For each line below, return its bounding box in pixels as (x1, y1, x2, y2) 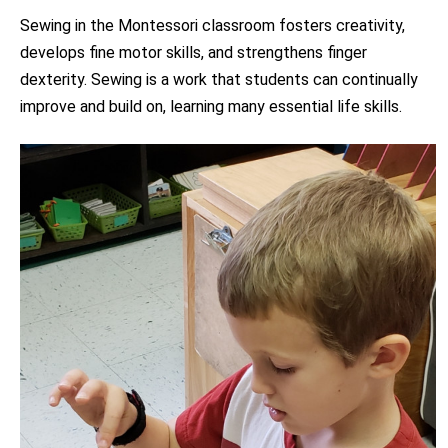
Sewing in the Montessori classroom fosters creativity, (20, 16, 405, 36)
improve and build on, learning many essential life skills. (20, 97, 402, 117)
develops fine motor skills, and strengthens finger (20, 43, 367, 63)
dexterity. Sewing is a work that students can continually (20, 70, 418, 90)
